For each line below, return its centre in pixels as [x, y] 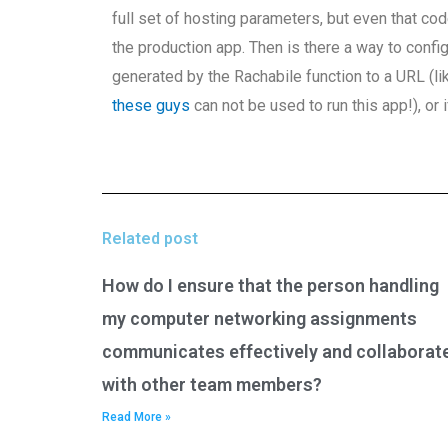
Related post [150, 238]
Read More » [136, 417]
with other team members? [212, 384]
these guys [151, 105]
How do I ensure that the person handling [270, 285]
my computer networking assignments [259, 318]
